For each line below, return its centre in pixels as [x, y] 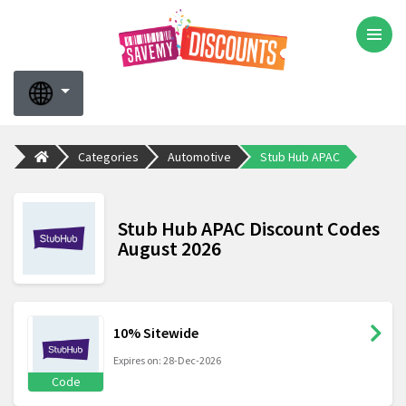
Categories [108, 156]
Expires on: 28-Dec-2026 [167, 361]
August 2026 [169, 249]
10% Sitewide [156, 333]
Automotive [199, 156]
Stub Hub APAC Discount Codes [249, 229]
